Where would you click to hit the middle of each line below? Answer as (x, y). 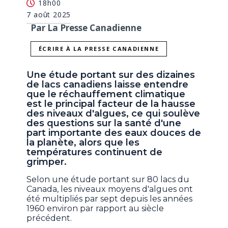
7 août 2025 (49, 14)
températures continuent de (95, 152)
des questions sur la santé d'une (104, 123)
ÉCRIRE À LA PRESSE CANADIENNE (99, 49)
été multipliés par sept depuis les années (110, 199)
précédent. (49, 218)
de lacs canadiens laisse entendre (108, 85)
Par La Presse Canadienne (86, 27)
